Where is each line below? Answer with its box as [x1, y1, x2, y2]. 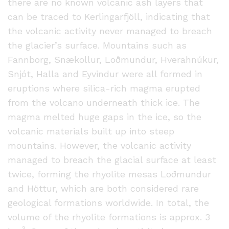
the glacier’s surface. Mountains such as [8, 40, 187, 51]
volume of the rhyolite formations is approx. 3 [8, 212, 210, 222]
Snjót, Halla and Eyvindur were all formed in [8, 68, 202, 79]
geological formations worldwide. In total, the [8, 197, 209, 208]
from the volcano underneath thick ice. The [8, 97, 200, 108]
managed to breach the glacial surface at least [8, 154, 216, 165]
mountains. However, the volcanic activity [8, 140, 191, 151]
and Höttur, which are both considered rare [8, 183, 199, 194]
